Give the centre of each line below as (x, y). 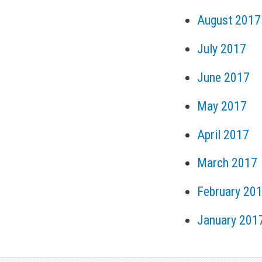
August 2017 (229, 20)
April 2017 (223, 135)
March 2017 (227, 163)
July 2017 (222, 49)
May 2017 (222, 106)
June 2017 (223, 77)
